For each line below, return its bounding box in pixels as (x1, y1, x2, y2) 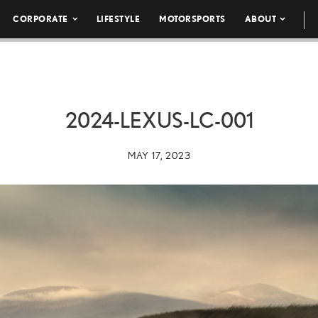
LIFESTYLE (96, 14, 141, 23)
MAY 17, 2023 (127, 150, 191, 161)
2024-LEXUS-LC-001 (65, 108, 253, 132)
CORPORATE (13, 14, 68, 23)
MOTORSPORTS (159, 14, 226, 23)
